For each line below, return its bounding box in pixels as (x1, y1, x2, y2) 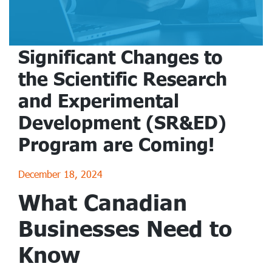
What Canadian (18, 189, 187, 216)
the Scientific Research (18, 67, 227, 90)
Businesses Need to (18, 215, 232, 242)
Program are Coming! (18, 133, 214, 155)
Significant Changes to (18, 46, 223, 68)
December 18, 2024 (18, 168, 103, 180)
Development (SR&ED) (18, 111, 226, 134)
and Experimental (18, 89, 179, 112)
